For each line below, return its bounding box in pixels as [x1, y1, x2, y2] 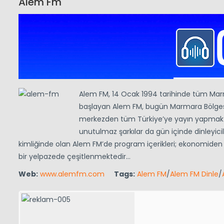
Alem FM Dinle [170, 169, 218, 179]
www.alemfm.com [40, 169, 104, 179]
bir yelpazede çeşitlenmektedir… [18, 151, 130, 162]
